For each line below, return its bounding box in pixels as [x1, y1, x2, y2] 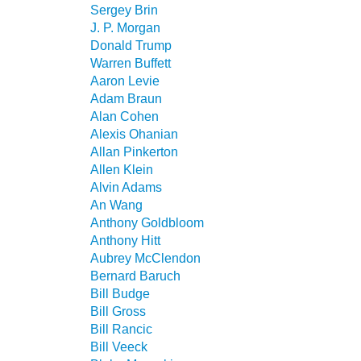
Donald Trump [90, 39, 172, 52]
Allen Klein [90, 163, 153, 176]
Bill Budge [90, 287, 150, 301]
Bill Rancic [90, 322, 152, 336]
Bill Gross [90, 305, 146, 318]
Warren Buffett [90, 56, 171, 70]
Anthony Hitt [90, 234, 160, 247]
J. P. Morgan [90, 21, 160, 35]
